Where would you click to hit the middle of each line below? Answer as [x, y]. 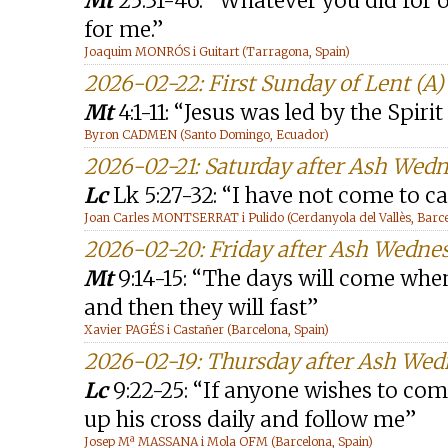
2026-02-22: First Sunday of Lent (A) [264, 83]
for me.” [123, 29]
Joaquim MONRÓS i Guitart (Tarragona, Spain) [217, 51]
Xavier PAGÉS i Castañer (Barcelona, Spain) [206, 329]
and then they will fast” [201, 307]
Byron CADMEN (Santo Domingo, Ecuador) [206, 134]
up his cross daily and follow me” [250, 419]
